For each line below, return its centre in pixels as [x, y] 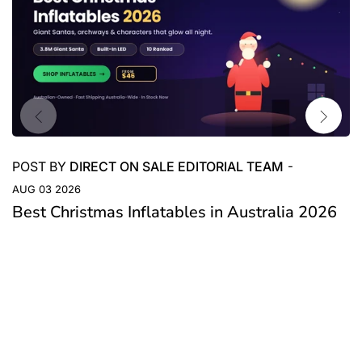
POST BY [41, 167]
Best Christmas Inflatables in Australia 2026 [175, 213]
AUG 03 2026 [46, 189]
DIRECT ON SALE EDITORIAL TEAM [177, 167]
